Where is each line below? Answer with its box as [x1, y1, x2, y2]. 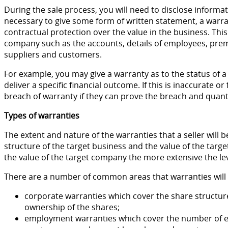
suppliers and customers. [4, 48, 102, 60]
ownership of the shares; [24, 201, 120, 213]
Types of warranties [4, 109, 79, 121]
